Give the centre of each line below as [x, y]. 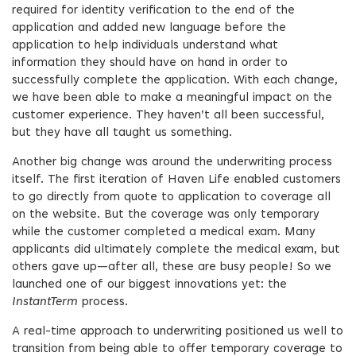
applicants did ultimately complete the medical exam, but [176, 250]
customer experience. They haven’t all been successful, [168, 116]
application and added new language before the [149, 28]
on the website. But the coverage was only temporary [166, 215]
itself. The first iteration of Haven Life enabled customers [176, 180]
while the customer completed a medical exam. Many [164, 232]
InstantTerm [45, 302]
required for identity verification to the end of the [153, 11]
